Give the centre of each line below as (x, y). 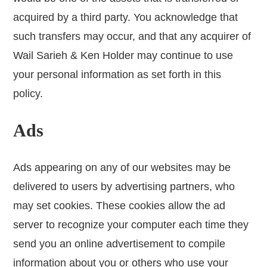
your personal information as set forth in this (117, 75)
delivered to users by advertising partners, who (124, 187)
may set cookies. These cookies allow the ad (119, 206)
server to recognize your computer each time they (131, 225)
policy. (28, 94)
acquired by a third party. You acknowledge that (126, 18)
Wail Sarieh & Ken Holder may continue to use (123, 56)
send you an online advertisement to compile (119, 244)
